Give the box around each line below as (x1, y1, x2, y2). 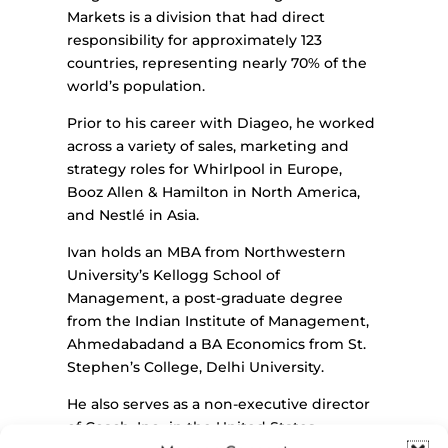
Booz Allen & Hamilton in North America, (67, 183, 361, 202)
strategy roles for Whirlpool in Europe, (67, 160, 343, 179)
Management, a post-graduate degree (67, 289, 344, 308)
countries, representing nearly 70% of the (67, 54, 368, 73)
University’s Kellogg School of (67, 266, 281, 285)
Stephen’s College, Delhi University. (67, 358, 325, 377)
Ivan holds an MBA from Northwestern (67, 243, 347, 262)
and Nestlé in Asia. (67, 206, 200, 225)
